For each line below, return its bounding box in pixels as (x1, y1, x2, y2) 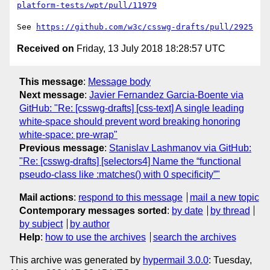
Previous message (19, 142, 104, 153)
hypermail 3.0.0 (143, 254, 209, 265)
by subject (19, 218, 63, 229)
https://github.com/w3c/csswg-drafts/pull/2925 (36, 22, 253, 32)
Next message (19, 89, 84, 100)
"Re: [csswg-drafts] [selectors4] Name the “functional (19, 155, 241, 166)
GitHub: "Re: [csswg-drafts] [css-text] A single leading (19, 102, 244, 113)
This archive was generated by (10, 254, 143, 265)
